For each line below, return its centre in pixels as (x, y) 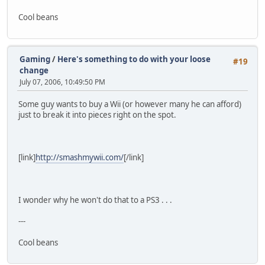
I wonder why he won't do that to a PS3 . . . (95, 200)
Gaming (35, 59)
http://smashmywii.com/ (80, 157)
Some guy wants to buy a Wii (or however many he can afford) (130, 104)
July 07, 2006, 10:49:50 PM (62, 82)
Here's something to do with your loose (134, 59)
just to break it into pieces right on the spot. (97, 114)
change (34, 70)
